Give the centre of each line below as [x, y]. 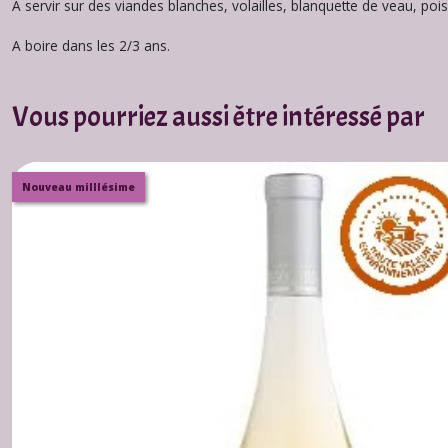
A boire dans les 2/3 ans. [91, 45]
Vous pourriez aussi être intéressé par [218, 117]
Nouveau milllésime [78, 187]
